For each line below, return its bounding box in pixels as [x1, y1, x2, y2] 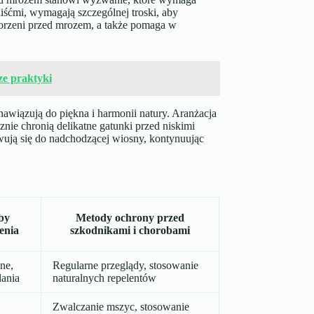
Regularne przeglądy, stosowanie [52, 259, 198, 272]
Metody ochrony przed [75, 212, 184, 224]
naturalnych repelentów [52, 272, 156, 285]
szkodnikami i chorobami [69, 224, 190, 237]
